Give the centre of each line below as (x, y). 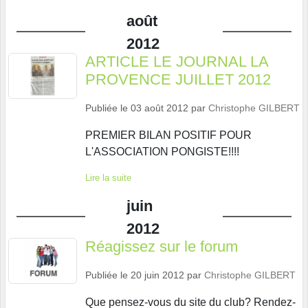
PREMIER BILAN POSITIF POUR (168, 135)
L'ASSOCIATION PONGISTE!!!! (162, 151)
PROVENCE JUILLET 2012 (178, 79)
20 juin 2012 (157, 275)
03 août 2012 (159, 108)
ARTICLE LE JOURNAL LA (177, 61)
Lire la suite (108, 177)
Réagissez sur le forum (162, 246)
